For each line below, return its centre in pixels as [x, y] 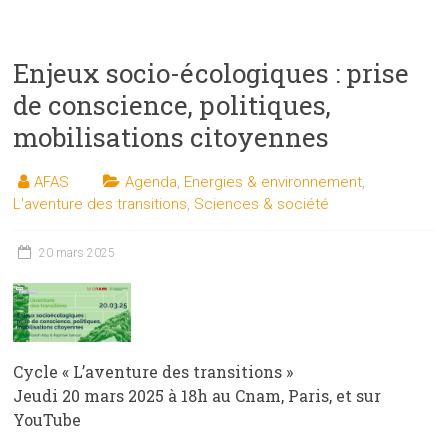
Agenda [151, 181]
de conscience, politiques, [172, 104]
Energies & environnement [273, 181]
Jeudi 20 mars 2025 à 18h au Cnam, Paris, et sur [197, 395]
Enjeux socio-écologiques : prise [211, 72]
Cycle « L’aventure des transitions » [153, 371]
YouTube [47, 419]
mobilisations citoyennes [171, 136]
